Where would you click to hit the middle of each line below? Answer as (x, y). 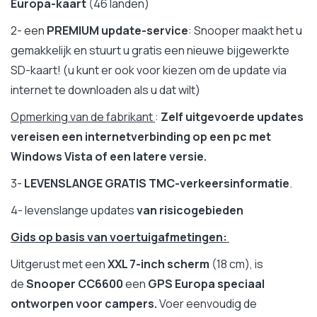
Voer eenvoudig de (207, 303)
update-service (145, 30)
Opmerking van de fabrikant (83, 116)
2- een (29, 30)
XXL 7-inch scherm (160, 264)
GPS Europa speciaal (206, 283)
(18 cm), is (237, 264)
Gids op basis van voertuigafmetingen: (120, 237)
